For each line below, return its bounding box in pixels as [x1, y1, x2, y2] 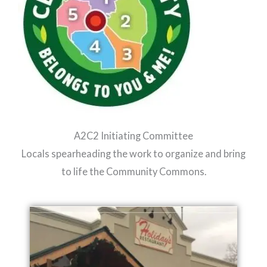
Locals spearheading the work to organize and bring [21, 147, 246, 159]
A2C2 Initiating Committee [74, 129, 193, 141]
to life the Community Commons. [61, 165, 206, 177]
